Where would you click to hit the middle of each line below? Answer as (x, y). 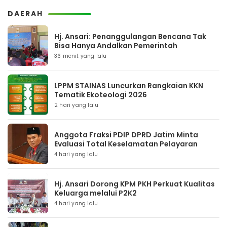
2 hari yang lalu (77, 105)
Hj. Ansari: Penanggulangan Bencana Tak (130, 36)
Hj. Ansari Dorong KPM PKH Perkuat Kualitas (135, 184)
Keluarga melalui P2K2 (96, 193)
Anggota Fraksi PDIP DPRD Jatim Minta (126, 135)
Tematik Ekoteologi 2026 (101, 95)
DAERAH (25, 14)
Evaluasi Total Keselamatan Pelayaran (126, 144)
